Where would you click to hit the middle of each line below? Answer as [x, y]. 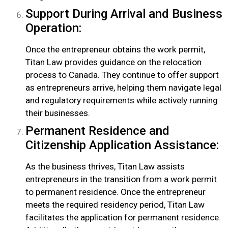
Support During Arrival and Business [124, 14]
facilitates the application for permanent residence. [123, 218]
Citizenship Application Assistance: [122, 145]
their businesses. [58, 113]
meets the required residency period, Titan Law [115, 205]
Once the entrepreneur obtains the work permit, [115, 50]
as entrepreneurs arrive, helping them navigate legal [123, 88]
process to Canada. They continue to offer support [122, 75]
